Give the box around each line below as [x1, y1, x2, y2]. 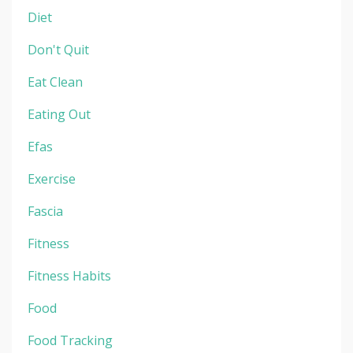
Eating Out [28, 105, 91, 123]
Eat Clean [28, 72, 83, 91]
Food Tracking [28, 331, 113, 349]
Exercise [28, 169, 76, 188]
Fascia [28, 202, 63, 220]
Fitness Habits [28, 266, 111, 284]
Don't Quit [28, 40, 89, 58]
